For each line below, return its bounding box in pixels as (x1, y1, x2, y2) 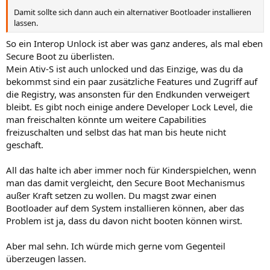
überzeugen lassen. (6, 252, 86, 265)
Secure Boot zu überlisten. (6, 49, 115, 62)
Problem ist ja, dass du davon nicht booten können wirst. (6, 214, 242, 227)
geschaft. (6, 138, 43, 151)
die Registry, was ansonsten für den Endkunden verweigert (6, 87, 250, 100)
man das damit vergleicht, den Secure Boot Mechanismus (6, 176, 245, 189)
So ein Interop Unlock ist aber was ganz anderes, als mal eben (6, 37, 263, 49)
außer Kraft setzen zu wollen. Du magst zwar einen (6, 189, 216, 201)
